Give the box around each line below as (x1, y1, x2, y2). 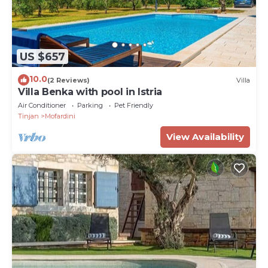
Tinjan (18, 112, 39, 121)
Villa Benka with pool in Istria (18, 86, 163, 98)
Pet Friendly (114, 101, 153, 110)
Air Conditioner (18, 101, 66, 110)
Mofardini (45, 112, 75, 121)
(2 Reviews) (47, 75, 90, 84)
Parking (77, 101, 103, 110)
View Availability (166, 131, 244, 143)
